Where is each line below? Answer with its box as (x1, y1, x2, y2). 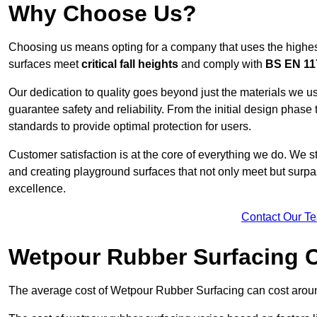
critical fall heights (81, 58, 178, 71)
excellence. (8, 183, 66, 195)
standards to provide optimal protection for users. (8, 120, 251, 133)
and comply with (178, 58, 265, 71)
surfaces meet (8, 58, 81, 71)
